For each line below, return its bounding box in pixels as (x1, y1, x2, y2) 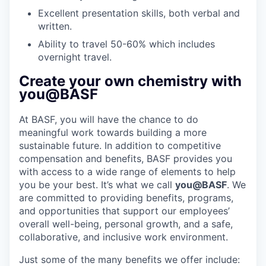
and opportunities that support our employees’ (19, 205, 230, 217)
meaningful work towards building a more (19, 126, 207, 139)
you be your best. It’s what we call (19, 179, 175, 191)
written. (38, 20, 72, 32)
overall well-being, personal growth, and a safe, (19, 218, 233, 230)
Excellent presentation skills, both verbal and (38, 7, 240, 19)
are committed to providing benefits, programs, (19, 192, 233, 204)
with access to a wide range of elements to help (19, 166, 236, 178)
